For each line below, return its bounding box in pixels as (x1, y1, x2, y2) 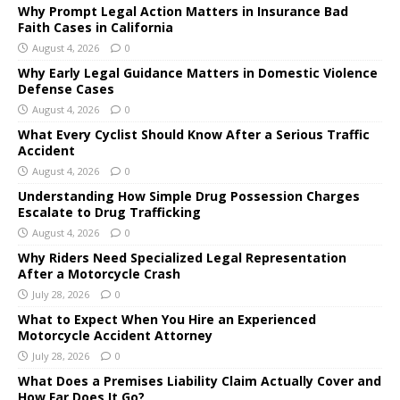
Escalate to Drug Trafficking (18, 203, 201, 221)
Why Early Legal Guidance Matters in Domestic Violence (18, 63, 378, 81)
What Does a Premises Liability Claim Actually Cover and (18, 371, 381, 389)
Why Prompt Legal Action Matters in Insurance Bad (18, 2, 348, 20)
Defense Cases (18, 79, 114, 97)
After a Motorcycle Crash (18, 264, 180, 282)
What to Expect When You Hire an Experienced (18, 310, 316, 328)
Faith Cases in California (18, 18, 173, 36)
